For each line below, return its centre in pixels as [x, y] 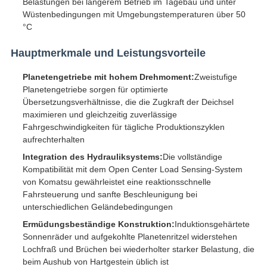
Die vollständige [192, 157]
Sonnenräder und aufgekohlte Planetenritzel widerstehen [130, 237]
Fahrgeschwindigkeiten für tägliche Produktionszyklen [123, 127]
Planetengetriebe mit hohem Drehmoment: [108, 77]
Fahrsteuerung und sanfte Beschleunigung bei [110, 195]
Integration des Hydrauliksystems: [92, 157]
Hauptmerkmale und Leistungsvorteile [108, 53]
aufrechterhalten [53, 140]
